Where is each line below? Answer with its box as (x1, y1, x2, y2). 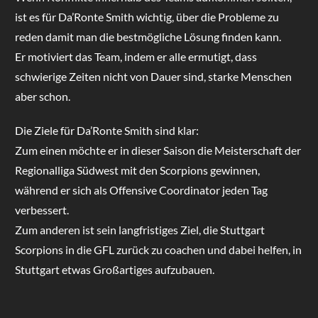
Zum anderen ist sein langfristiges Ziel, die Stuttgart (14, 222, 265, 236)
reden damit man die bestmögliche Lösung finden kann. (14, 29, 281, 43)
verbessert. (14, 202, 69, 216)
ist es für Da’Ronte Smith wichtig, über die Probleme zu (14, 9, 279, 23)
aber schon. (14, 89, 70, 103)
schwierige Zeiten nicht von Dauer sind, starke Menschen (14, 69, 292, 83)
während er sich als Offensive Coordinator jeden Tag (14, 182, 268, 197)
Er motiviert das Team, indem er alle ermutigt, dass (14, 49, 257, 63)
